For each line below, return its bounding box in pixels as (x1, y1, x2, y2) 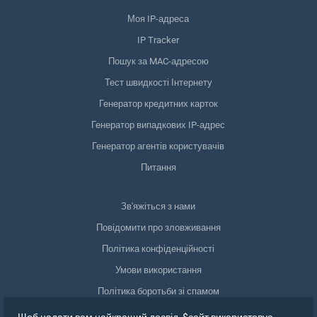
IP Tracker (137, 34, 180, 45)
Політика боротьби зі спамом (97, 285, 219, 296)
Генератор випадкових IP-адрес (91, 119, 226, 130)
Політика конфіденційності (102, 243, 215, 254)
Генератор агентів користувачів (92, 140, 225, 151)
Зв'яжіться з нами (121, 200, 196, 212)
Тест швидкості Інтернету (104, 76, 212, 88)
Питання (140, 161, 176, 173)
